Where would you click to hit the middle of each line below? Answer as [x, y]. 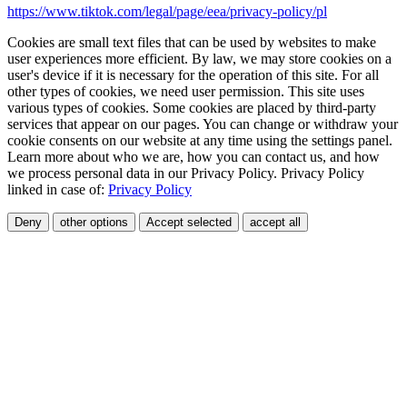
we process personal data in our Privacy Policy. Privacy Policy [186, 173]
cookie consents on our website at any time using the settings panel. [200, 140]
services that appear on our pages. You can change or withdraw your [203, 124]
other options [94, 222]
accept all [275, 222]
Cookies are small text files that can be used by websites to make [192, 42]
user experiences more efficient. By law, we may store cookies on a [199, 58]
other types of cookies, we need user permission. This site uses [186, 91]
